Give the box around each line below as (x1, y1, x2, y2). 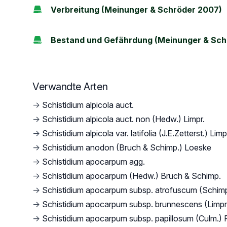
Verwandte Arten (32, 81, 108, 93)
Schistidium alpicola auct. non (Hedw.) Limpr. (42, 114, 205, 124)
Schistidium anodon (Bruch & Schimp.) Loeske (42, 142, 211, 153)
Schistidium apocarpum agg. (42, 157, 145, 167)
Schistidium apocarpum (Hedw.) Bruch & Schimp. (42, 171, 221, 181)
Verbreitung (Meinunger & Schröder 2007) (51, 5, 222, 15)
